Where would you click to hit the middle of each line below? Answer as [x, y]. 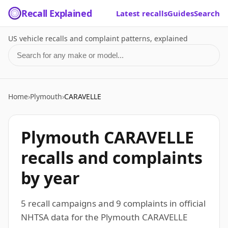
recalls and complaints [112, 158]
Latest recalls [142, 13]
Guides [181, 13]
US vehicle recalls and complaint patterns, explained [98, 38]
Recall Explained [57, 13]
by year [50, 178]
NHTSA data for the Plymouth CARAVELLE [104, 217]
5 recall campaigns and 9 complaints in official [113, 203]
